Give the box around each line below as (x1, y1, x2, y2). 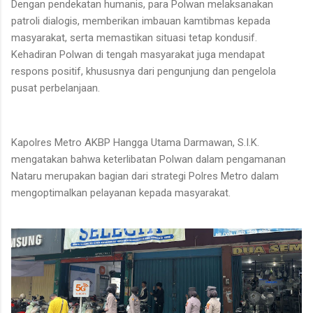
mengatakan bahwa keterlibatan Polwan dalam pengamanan (11, 153, 286, 166)
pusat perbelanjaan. (11, 82, 100, 95)
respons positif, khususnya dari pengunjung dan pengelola (11, 65, 276, 78)
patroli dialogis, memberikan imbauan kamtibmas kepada (11, 15, 270, 28)
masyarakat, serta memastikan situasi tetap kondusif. (11, 31, 257, 45)
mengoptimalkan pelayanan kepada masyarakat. (11, 187, 231, 200)
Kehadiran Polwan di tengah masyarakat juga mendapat (11, 48, 265, 61)
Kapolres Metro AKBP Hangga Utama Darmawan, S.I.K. (11, 136, 259, 150)
